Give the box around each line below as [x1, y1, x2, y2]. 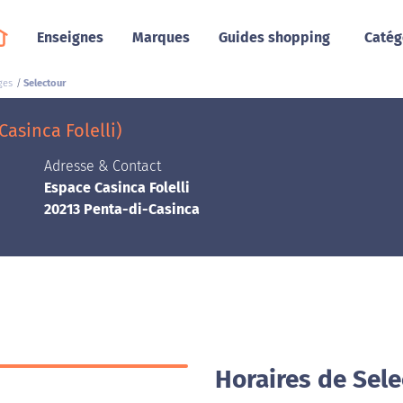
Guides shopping [218, 29, 330, 46]
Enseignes [36, 29, 103, 46]
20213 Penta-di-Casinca [44, 201, 200, 218]
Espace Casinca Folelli [44, 179, 190, 196]
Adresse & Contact [44, 157, 161, 175]
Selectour [23, 77, 67, 89]
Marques [131, 29, 190, 46]
